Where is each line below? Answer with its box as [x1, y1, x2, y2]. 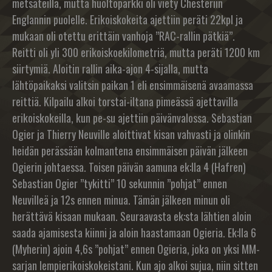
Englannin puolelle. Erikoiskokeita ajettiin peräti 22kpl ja [12, 12, 243, 27]
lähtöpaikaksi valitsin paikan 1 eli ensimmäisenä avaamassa [12, 77, 253, 93]
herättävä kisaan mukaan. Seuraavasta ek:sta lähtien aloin [12, 208, 251, 224]
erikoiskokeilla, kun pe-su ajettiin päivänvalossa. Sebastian [12, 110, 252, 126]
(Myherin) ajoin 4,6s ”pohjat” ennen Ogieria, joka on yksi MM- [12, 241, 260, 257]
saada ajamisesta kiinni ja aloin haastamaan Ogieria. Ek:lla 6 [12, 225, 256, 240]
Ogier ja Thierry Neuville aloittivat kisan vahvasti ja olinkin [12, 126, 250, 142]
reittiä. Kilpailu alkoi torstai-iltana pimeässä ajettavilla [12, 93, 238, 109]
